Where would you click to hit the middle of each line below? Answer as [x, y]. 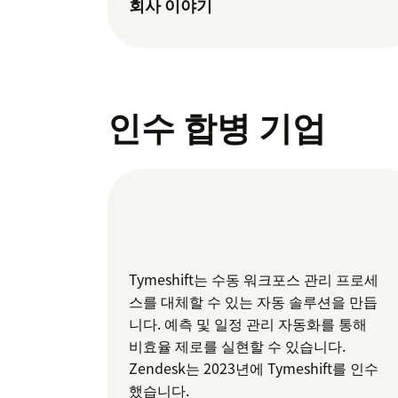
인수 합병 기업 [217, 127]
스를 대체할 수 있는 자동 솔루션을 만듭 [253, 302]
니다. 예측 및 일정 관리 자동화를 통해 [248, 324]
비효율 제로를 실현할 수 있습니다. [237, 346]
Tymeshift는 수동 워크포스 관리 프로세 [254, 279]
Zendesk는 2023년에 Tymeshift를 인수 [254, 368]
